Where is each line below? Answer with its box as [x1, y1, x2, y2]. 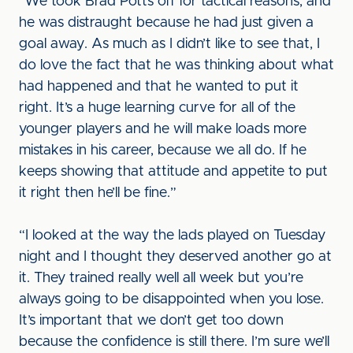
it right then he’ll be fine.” [19, 186, 176, 200]
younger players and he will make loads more [19, 122, 307, 136]
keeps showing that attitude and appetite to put [19, 165, 328, 179]
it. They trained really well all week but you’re [19, 271, 303, 285]
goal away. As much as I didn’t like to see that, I [19, 37, 320, 51]
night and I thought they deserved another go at [19, 250, 332, 264]
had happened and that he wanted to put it [19, 80, 299, 94]
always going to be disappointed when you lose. [19, 292, 324, 307]
